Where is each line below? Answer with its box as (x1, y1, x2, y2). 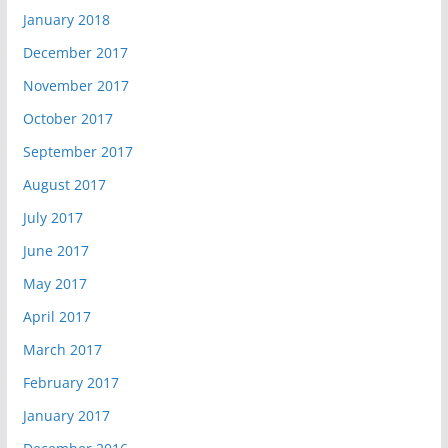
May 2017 (22, 273, 87, 293)
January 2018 (22, 9, 110, 29)
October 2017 (22, 108, 113, 128)
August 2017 (22, 174, 106, 194)
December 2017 (22, 42, 128, 62)
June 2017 (22, 240, 89, 260)
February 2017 (22, 372, 119, 392)
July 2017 (22, 207, 83, 227)
